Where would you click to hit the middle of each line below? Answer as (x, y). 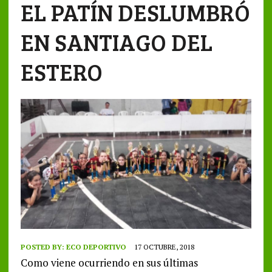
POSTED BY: (43, 247)
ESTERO (61, 72)
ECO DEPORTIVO (96, 247)
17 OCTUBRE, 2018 (164, 247)
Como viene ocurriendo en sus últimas (109, 263)
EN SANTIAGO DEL (116, 42)
